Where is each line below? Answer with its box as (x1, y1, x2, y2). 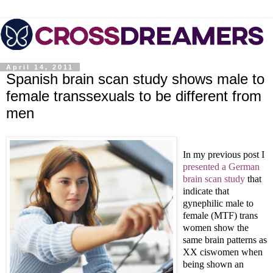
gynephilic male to (183, 197, 253, 208)
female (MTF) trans (183, 210, 258, 221)
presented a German (183, 161, 260, 172)
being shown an (183, 258, 244, 269)
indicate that (183, 185, 229, 196)
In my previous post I (183, 149, 264, 160)
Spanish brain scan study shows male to (6, 71, 264, 88)
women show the (183, 222, 249, 233)
